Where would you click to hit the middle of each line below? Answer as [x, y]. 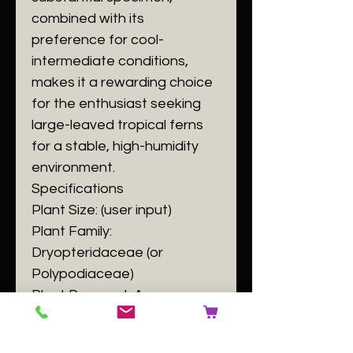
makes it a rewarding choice [122, 82]
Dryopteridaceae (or [97, 253]
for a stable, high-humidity [115, 146]
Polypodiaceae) [83, 274]
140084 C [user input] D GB [117, 338]
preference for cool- [98, 40]
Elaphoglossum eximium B [115, 316]
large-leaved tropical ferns [117, 125]
